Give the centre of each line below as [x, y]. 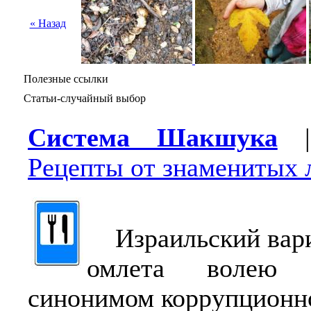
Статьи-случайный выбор [85, 98]
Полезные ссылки [66, 79]
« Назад [48, 23]
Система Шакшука [153, 138]
